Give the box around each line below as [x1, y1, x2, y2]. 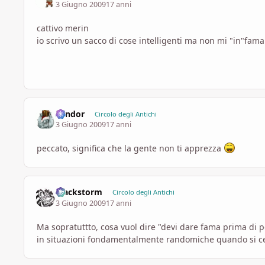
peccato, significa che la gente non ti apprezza [37, 143, 224, 154]
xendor [56, 108, 85, 119]
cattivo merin [37, 22, 89, 34]
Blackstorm [56, 186, 103, 198]
